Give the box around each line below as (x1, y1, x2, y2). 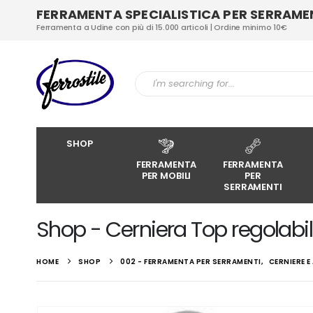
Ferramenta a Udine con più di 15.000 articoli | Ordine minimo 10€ (36, 22, 287, 33)
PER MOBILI (141, 169, 191, 183)
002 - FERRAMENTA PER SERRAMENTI (120, 256, 261, 268)
